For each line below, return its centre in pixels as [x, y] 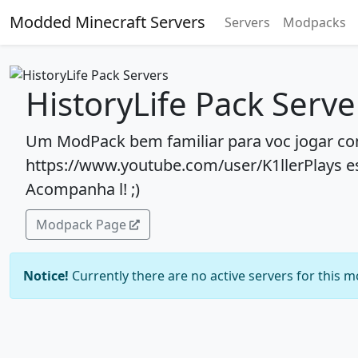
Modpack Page [81, 224]
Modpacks [314, 22]
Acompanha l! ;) [83, 189]
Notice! [46, 275]
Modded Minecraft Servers [107, 22]
